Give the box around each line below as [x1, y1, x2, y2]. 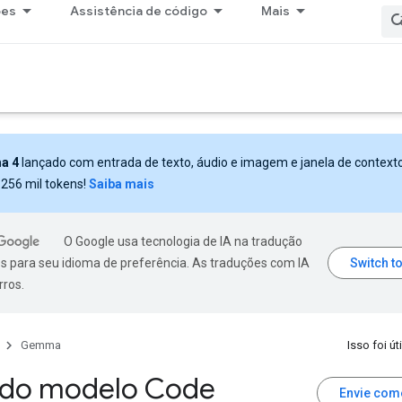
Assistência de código [69, 3, 207, 19]
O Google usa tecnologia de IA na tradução [64, 234, 302, 249]
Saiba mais [89, 177, 154, 191]
